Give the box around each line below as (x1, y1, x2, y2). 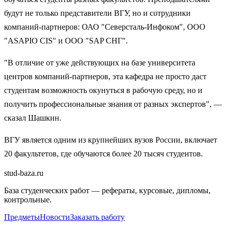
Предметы (4, 212, 40, 221)
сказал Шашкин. (4, 113, 61, 122)
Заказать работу (70, 212, 125, 221)
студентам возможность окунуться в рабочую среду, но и (4, 85, 202, 95)
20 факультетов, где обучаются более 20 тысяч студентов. (4, 149, 203, 158)
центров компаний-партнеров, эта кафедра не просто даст (4, 72, 207, 81)
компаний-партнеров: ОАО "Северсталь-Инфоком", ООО (4, 22, 205, 31)
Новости (40, 212, 70, 221)
